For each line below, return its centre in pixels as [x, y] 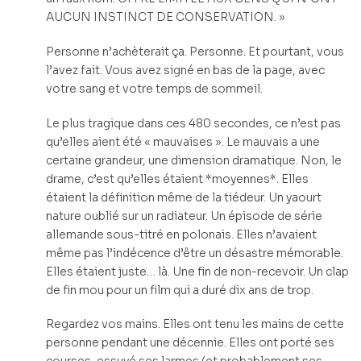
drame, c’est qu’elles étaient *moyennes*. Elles [177, 178]
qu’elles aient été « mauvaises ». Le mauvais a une [183, 141]
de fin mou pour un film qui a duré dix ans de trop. [180, 290]
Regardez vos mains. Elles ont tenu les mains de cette [195, 324]
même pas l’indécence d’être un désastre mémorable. [195, 253]
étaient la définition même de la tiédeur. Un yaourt [184, 197]
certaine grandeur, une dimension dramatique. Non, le [194, 160]
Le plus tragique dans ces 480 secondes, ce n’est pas [193, 123]
